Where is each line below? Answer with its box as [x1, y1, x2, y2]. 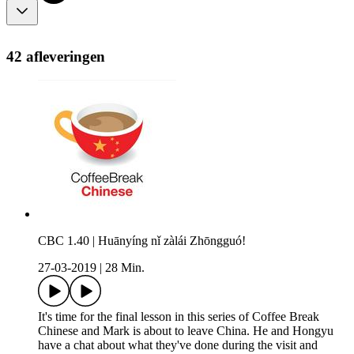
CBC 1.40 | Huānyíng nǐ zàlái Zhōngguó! [38, 234, 246, 248]
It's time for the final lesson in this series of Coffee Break [38, 310, 319, 324]
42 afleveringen [6, 47, 105, 65]
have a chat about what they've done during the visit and [38, 338, 318, 352]
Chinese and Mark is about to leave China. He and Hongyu [38, 324, 333, 338]
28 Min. [105, 261, 145, 275]
